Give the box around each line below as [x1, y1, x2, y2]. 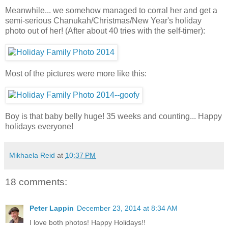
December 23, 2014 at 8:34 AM [77, 204, 178, 212]
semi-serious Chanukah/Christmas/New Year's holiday [5, 16, 202, 25]
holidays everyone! [5, 122, 73, 131]
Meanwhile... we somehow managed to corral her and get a [5, 6, 217, 15]
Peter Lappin [30, 204, 74, 212]
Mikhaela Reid [9, 151, 55, 159]
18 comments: [5, 176, 67, 187]
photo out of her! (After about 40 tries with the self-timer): [5, 26, 205, 36]
